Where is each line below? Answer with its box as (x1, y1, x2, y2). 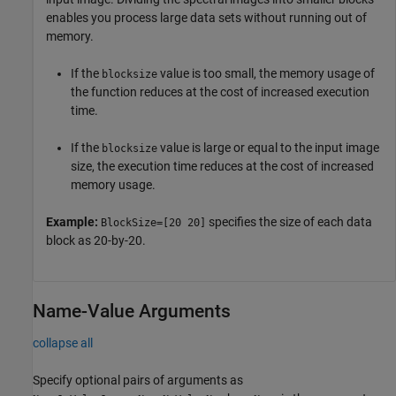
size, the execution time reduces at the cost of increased (71, 158, 374, 173)
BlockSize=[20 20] (101, 216, 206, 229)
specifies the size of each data (206, 214, 372, 229)
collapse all (33, 335, 93, 350)
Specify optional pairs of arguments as (33, 372, 243, 387)
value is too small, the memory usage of (157, 65, 375, 80)
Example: (46, 214, 101, 229)
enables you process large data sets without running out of (46, 10, 367, 25)
